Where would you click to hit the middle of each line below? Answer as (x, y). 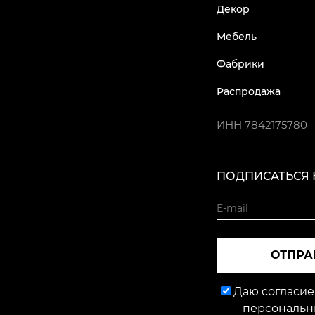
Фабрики (240, 64)
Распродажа (249, 91)
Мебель (237, 37)
